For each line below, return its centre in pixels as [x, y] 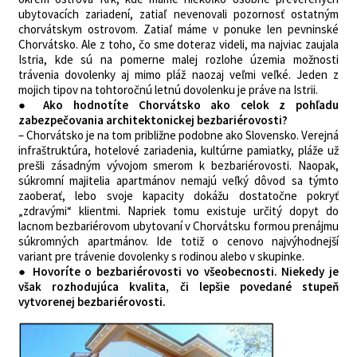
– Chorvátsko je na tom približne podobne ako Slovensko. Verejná [178, 135]
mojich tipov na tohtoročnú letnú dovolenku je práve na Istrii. [168, 90]
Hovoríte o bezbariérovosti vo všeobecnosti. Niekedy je [183, 271]
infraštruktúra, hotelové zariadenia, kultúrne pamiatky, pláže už [178, 150]
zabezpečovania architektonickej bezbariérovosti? [153, 120]
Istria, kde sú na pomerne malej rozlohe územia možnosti [178, 59]
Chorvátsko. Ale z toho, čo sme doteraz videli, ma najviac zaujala [178, 44]
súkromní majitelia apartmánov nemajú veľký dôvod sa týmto [178, 180]
